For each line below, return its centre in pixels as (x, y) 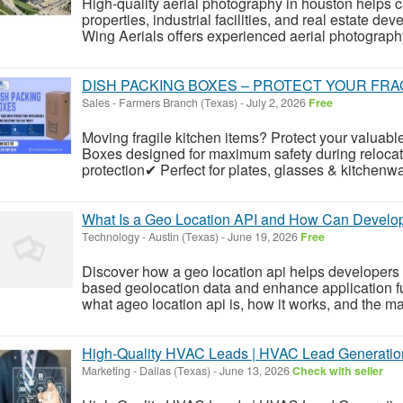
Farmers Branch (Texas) (178, 102)
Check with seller (338, 370)
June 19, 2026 (263, 236)
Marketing (106, 370)
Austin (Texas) (184, 236)
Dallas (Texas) (175, 370)
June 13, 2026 (255, 370)
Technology (111, 236)
